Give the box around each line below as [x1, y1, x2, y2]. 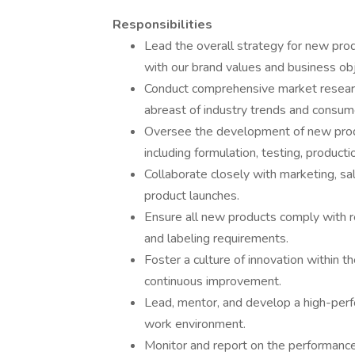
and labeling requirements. [144, 230, 288, 247]
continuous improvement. [144, 273, 281, 290]
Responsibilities [113, 16, 212, 33]
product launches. [144, 187, 239, 204]
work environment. [144, 315, 246, 333]
